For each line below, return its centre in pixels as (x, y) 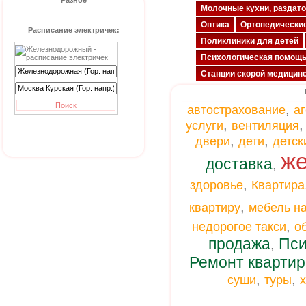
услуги (205, 126)
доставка (239, 164)
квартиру (214, 208)
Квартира (278, 185)
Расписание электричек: (73, 30)
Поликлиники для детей (250, 41)
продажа (239, 244)
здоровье (217, 185)
